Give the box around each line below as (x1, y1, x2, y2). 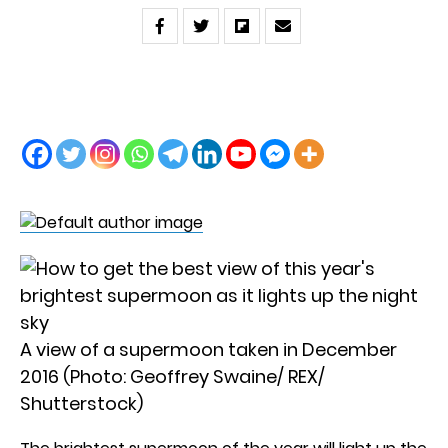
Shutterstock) (20, 391, 143, 416)
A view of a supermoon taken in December (20, 337, 397, 362)
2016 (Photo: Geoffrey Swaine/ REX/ (20, 364, 325, 389)
